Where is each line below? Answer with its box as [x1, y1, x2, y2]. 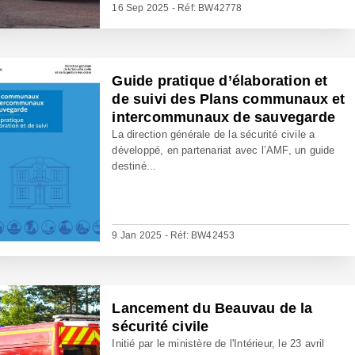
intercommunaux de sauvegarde [112, 109, 336, 125]
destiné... [112, 160, 157, 172]
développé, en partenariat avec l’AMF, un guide [112, 144, 335, 156]
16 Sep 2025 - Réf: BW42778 [112, 2, 242, 13]
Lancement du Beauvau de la [112, 300, 313, 316]
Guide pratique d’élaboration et [112, 73, 328, 89]
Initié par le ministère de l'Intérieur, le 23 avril [112, 338, 325, 349]
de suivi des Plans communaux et [112, 91, 345, 107]
